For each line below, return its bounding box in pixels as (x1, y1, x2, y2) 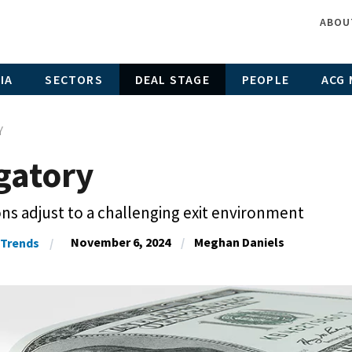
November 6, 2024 (70, 234, 170, 251)
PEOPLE (241, 71, 289, 87)
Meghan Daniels (193, 234, 284, 251)
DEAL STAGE (134, 71, 210, 87)
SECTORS (45, 71, 103, 87)
